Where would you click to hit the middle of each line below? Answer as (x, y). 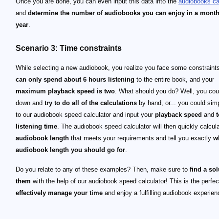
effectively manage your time (59, 193)
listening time (36, 126)
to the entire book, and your (174, 79)
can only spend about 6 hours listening (75, 79)
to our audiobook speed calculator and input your (85, 115)
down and (30, 103)
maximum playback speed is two (65, 91)
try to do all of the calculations (91, 103)
